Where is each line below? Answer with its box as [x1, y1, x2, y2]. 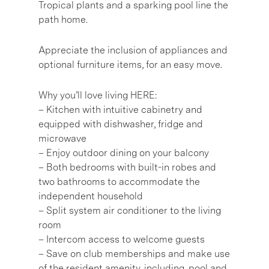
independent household [38, 190, 143, 202]
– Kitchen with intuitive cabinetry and [38, 103, 202, 115]
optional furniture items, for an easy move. [38, 58, 222, 70]
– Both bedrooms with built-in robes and [38, 161, 216, 173]
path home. [38, 13, 88, 25]
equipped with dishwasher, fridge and [38, 118, 203, 130]
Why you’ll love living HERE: [38, 89, 157, 101]
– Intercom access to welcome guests [38, 233, 205, 245]
